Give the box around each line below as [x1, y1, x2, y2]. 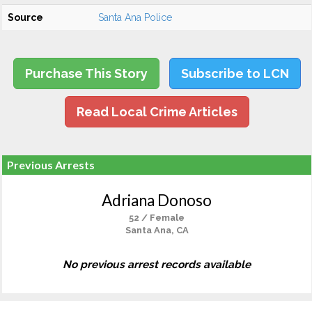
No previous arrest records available [63, 258, 251, 271]
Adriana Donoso [102, 191, 212, 210]
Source [8, 12, 43, 23]
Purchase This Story [24, 66, 148, 81]
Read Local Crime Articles [76, 104, 237, 119]
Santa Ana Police [98, 12, 172, 23]
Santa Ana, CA [125, 225, 189, 235]
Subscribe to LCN [180, 66, 289, 81]
